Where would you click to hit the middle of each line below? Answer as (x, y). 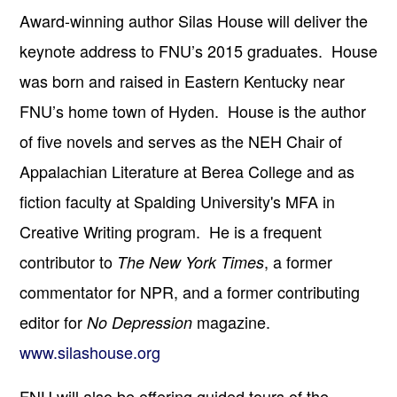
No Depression (140, 322)
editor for (53, 321)
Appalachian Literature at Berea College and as (187, 171)
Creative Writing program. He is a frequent (171, 231)
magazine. (231, 321)
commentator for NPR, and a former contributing (190, 291)
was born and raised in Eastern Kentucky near (182, 80)
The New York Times (191, 261)
